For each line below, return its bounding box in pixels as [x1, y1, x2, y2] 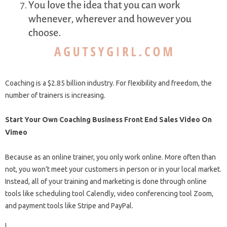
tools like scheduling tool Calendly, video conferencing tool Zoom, [5, 189, 213, 198]
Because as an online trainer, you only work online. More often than [5, 153, 216, 161]
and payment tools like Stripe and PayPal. [5, 201, 133, 210]
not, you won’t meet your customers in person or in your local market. [5, 165, 221, 173]
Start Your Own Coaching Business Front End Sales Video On [5, 115, 212, 124]
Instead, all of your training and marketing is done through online [5, 177, 207, 185]
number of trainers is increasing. [5, 91, 105, 99]
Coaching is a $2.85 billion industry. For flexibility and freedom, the [5, 79, 212, 87]
